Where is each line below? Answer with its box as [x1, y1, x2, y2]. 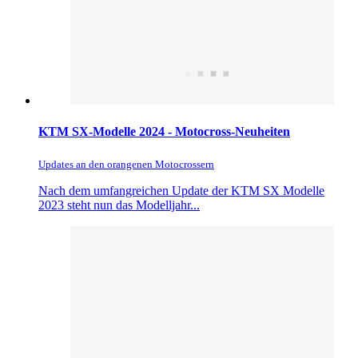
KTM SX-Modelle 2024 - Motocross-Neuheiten [38, 125, 290, 139]
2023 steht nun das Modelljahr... [38, 197, 200, 212]
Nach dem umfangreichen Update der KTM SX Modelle [38, 183, 324, 197]
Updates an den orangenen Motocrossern [38, 157, 214, 170]
